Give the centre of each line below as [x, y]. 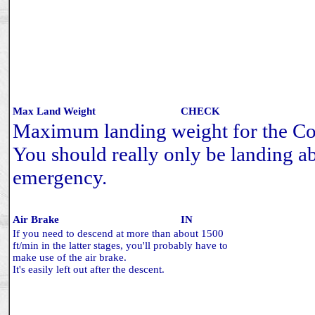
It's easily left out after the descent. [89, 269]
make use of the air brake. [70, 257]
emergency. [60, 177]
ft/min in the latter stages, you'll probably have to [120, 245]
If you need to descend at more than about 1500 [118, 233]
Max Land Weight [54, 111]
